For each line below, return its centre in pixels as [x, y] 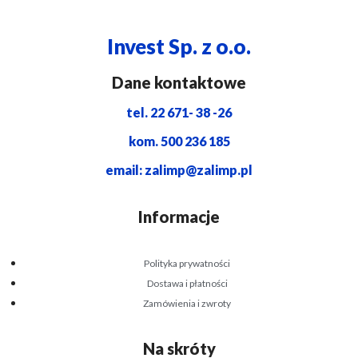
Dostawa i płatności [187, 283]
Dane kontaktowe [179, 82]
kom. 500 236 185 [179, 141]
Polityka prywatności [187, 263]
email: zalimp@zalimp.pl [179, 170]
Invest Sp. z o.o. [179, 46]
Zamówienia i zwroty [187, 303]
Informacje [179, 217]
